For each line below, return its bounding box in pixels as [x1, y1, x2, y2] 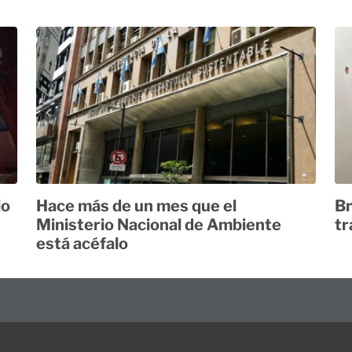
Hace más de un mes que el [36, 196, 236, 215]
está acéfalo [36, 233, 128, 253]
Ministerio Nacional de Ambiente [36, 214, 281, 234]
